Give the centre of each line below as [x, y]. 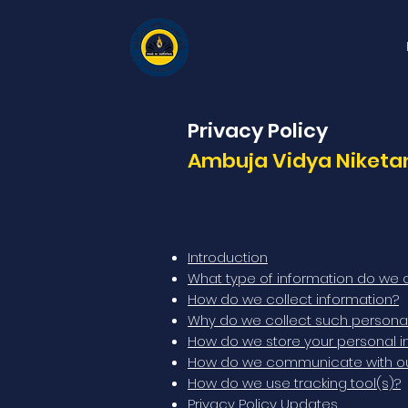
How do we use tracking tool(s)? [294, 383]
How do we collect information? [293, 299]
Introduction [228, 257]
